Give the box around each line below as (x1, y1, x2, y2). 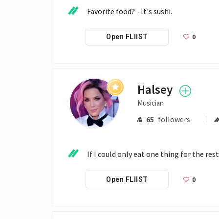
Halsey (137, 82, 173, 98)
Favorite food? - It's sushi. (87, 6, 172, 16)
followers (157, 114, 190, 125)
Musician (137, 98, 164, 108)
